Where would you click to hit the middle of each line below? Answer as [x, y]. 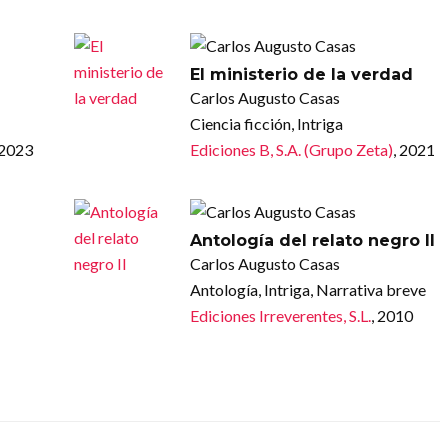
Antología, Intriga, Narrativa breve [307, 289]
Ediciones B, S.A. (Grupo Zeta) [291, 149]
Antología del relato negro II [312, 240]
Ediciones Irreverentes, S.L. [280, 315]
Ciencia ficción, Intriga [266, 123]
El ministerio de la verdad [301, 74]
